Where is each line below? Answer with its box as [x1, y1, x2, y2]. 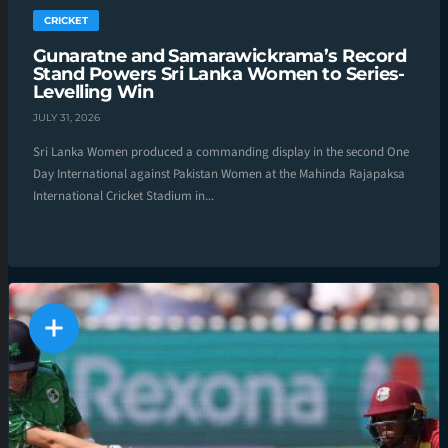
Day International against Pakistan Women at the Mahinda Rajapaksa [33, 164, 405, 183]
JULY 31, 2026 [33, 110, 100, 124]
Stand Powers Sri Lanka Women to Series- [33, 62, 405, 85]
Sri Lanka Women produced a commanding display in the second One [33, 142, 409, 161]
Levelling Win [33, 80, 153, 103]
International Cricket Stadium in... [33, 186, 214, 205]
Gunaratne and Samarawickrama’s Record [33, 44, 407, 67]
